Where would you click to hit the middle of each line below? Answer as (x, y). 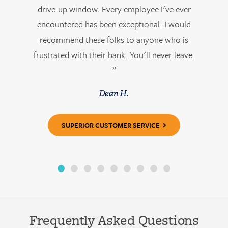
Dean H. (114, 93)
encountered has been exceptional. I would (114, 24)
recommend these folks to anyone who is (114, 39)
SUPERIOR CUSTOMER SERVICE (111, 125)
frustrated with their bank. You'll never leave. (114, 55)
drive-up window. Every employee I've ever (114, 9)
